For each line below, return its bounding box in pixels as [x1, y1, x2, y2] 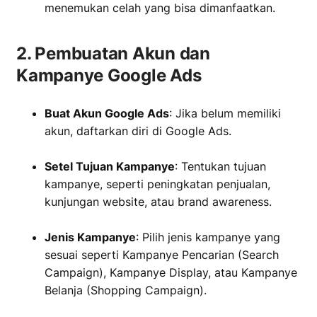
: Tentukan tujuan [175, 159, 266, 173]
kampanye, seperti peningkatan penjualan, [45, 177, 270, 191]
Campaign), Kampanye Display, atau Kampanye [45, 265, 297, 279]
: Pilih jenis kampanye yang [136, 230, 280, 244]
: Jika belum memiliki [169, 106, 281, 120]
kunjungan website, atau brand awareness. [45, 195, 272, 209]
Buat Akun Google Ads [45, 106, 169, 120]
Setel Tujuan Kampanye [45, 159, 175, 173]
